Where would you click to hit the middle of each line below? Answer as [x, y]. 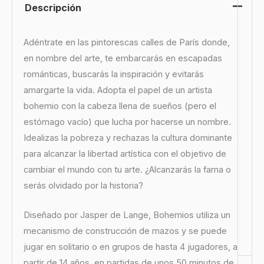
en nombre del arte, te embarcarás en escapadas [123, 58]
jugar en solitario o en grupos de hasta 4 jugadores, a [130, 247]
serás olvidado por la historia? [83, 185]
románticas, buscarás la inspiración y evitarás [113, 74]
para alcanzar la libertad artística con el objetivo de [125, 154]
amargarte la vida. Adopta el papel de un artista [118, 90]
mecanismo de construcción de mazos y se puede [125, 231]
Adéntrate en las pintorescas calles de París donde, [126, 42]
